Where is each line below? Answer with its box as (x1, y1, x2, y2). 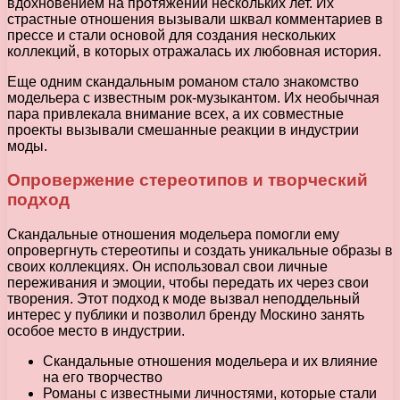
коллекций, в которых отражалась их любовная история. (7, 43, 381, 59)
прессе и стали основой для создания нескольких (7, 27, 336, 43)
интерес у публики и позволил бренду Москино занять (7, 306, 364, 322)
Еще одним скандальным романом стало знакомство (7, 73, 359, 89)
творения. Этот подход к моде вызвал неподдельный (7, 290, 360, 306)
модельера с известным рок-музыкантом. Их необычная (7, 89, 379, 105)
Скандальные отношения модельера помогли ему (7, 226, 339, 242)
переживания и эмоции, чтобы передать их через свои (7, 274, 369, 290)
